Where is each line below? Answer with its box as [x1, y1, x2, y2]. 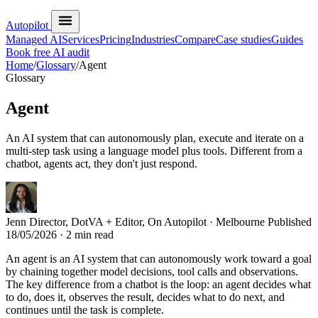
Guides [271, 33, 303, 45]
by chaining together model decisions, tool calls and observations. [6, 265, 298, 278]
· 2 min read [57, 228, 114, 241]
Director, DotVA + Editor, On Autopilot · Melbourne [29, 215, 265, 228]
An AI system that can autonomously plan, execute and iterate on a [6, 131, 304, 144]
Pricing [99, 33, 131, 45]
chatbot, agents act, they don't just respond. [6, 157, 197, 170]
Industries [131, 33, 175, 45]
